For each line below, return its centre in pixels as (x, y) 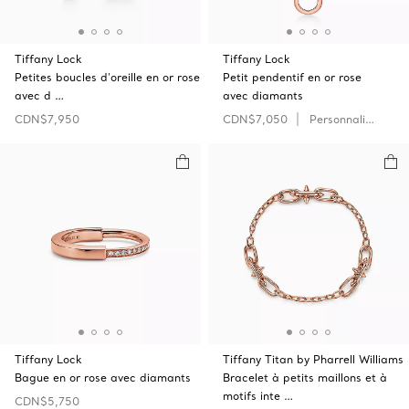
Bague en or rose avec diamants (103, 378)
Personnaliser (337, 119)
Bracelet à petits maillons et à (305, 378)
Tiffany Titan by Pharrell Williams (313, 359)
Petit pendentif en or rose (292, 77)
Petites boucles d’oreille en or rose (107, 77)
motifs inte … (258, 396)
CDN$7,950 (47, 119)
